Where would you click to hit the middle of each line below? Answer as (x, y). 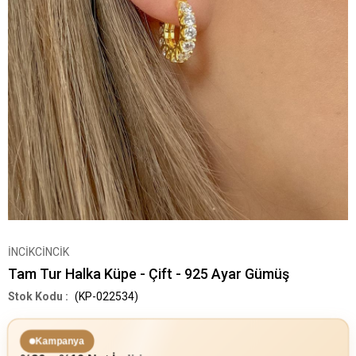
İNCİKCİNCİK (39, 252)
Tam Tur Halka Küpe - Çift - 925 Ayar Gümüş (149, 274)
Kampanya (60, 341)
